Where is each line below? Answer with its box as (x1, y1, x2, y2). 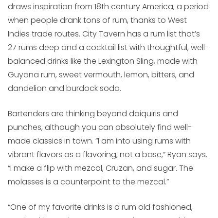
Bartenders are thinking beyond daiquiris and (8, 108, 178, 120)
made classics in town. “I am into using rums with (8, 135, 191, 147)
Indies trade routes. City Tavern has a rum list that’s (8, 28, 200, 40)
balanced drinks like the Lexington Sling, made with (8, 55, 198, 67)
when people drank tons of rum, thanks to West (8, 15, 187, 26)
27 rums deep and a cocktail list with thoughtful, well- (8, 42, 209, 54)
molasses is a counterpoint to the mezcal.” (8, 176, 169, 188)
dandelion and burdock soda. (8, 83, 121, 94)
